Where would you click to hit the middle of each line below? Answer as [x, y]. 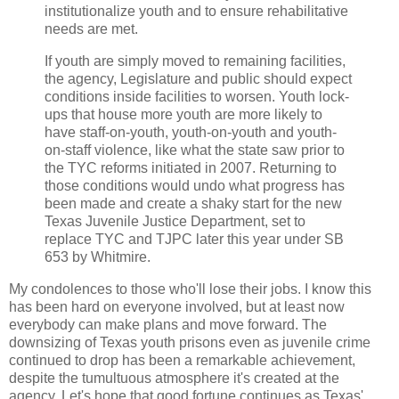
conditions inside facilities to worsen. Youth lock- [197, 96]
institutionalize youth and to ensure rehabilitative [196, 11]
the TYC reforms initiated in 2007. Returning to [191, 167]
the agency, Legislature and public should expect [198, 78]
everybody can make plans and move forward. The [168, 324]
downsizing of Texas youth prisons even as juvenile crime [190, 342]
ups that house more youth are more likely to [183, 114]
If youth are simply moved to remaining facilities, [195, 61]
